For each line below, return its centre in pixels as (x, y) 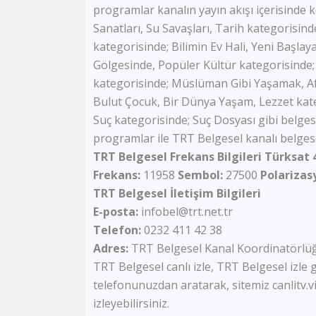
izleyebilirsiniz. (131, 303)
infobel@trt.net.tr (187, 212)
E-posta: (116, 212)
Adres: (111, 248)
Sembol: (199, 175)
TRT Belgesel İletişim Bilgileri (177, 193)
